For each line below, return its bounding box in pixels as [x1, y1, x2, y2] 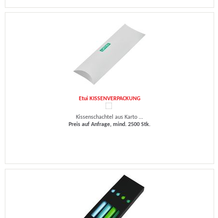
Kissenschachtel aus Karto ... [76, 114, 143, 120]
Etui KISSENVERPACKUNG [78, 96, 141, 102]
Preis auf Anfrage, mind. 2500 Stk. [69, 122, 150, 127]
